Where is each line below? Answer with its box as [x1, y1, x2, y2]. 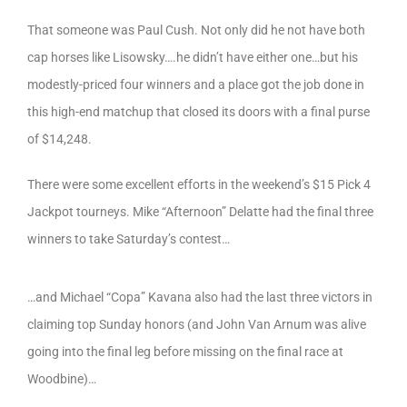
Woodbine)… [27, 371, 96, 386]
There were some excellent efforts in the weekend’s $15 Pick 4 [27, 177, 371, 193]
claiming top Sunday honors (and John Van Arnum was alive [27, 316, 366, 332]
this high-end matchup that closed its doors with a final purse [27, 104, 370, 120]
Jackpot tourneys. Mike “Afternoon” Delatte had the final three [27, 204, 373, 220]
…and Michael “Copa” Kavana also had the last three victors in [27, 289, 372, 304]
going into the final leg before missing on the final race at [27, 343, 343, 359]
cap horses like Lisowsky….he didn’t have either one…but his [27, 50, 358, 65]
